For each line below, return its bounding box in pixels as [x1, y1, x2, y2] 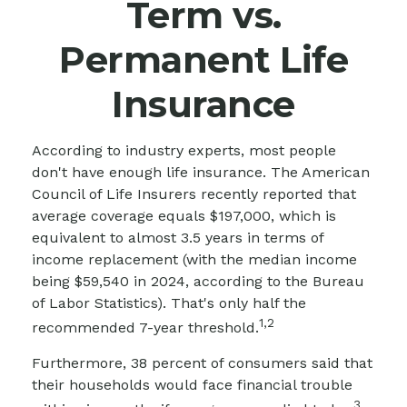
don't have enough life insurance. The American [32, 164, 370, 181]
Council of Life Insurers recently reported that [32, 185, 356, 203]
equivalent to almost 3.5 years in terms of [32, 229, 323, 246]
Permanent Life [59, 37, 348, 82]
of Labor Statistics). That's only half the [32, 294, 306, 312]
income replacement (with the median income [32, 251, 357, 268]
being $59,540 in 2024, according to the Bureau [32, 273, 364, 290]
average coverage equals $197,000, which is [32, 207, 336, 224]
